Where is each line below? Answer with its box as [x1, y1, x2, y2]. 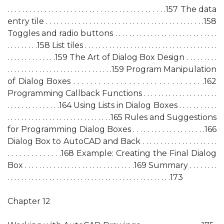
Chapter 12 [7, 196, 50, 206]
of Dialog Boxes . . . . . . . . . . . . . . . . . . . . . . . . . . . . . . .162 [7, 76, 216, 86]
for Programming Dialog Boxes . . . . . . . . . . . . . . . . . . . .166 [7, 124, 216, 134]
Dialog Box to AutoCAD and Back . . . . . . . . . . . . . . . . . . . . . [7, 136, 216, 146]
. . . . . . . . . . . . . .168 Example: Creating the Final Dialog [7, 148, 216, 158]
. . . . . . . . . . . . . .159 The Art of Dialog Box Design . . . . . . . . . [7, 52, 216, 62]
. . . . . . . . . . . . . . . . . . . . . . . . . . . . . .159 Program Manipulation [7, 64, 216, 74]
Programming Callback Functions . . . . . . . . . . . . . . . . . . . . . [7, 88, 216, 98]
